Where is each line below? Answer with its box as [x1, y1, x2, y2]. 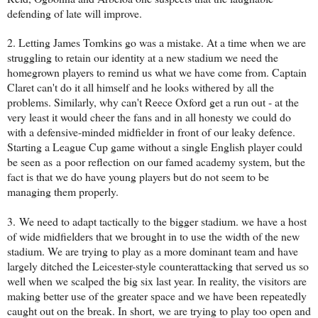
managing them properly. [7, 183, 119, 199]
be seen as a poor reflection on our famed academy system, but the [7, 153, 305, 169]
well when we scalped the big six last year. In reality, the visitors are [7, 273, 307, 288]
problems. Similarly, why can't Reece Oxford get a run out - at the [7, 94, 299, 109]
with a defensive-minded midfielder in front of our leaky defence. [7, 124, 295, 139]
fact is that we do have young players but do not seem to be [7, 168, 269, 184]
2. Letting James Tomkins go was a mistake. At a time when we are [7, 34, 306, 50]
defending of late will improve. [7, 5, 142, 21]
